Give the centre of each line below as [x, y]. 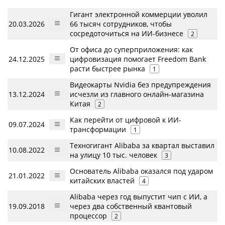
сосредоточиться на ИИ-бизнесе [127, 33]
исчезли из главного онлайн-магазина [137, 94]
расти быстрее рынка [107, 69]
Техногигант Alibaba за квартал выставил [142, 145]
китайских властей [102, 181]
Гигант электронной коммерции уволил [139, 14]
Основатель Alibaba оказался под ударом [141, 171]
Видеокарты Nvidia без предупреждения [140, 85]
